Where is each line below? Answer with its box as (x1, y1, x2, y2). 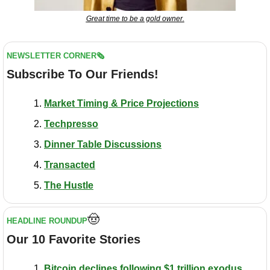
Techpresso (44, 118, 98, 129)
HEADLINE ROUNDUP (7, 216, 87, 225)
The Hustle (44, 180, 93, 190)
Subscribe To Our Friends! (7, 67, 159, 81)
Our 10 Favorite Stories (7, 232, 140, 246)
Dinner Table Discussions (44, 139, 162, 149)
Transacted (44, 159, 95, 170)
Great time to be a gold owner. (86, 14, 184, 23)
